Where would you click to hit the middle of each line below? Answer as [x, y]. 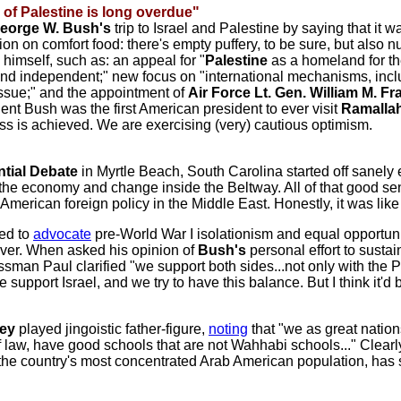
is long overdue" [143, 12]
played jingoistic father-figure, [112, 329]
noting [228, 329]
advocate [62, 234]
